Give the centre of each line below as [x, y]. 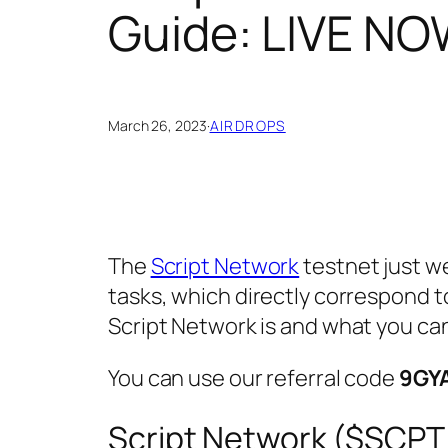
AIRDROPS [247, 126]
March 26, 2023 [157, 126]
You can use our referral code [253, 378]
